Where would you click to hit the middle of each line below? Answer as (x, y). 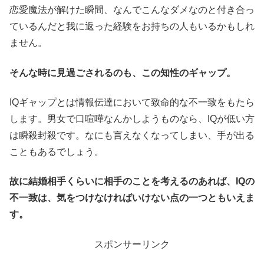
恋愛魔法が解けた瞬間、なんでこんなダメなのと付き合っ (132, 10)
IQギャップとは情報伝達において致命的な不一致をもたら (132, 102)
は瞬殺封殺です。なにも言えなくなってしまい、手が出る (132, 135)
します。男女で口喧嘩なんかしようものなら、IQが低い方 (132, 118)
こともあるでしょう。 (57, 151)
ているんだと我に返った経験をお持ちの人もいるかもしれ (132, 27)
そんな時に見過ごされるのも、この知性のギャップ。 (123, 72)
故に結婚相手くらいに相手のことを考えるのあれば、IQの (132, 181)
